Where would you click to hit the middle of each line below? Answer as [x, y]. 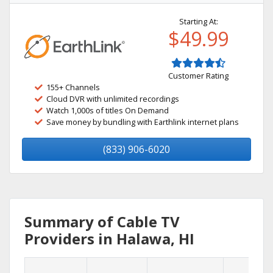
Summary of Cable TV [102, 222]
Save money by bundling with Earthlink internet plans [143, 122]
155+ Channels [73, 87]
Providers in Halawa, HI [109, 239]
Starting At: [198, 21]
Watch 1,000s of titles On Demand [108, 110]
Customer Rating [198, 76]
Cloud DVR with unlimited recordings [113, 99]
